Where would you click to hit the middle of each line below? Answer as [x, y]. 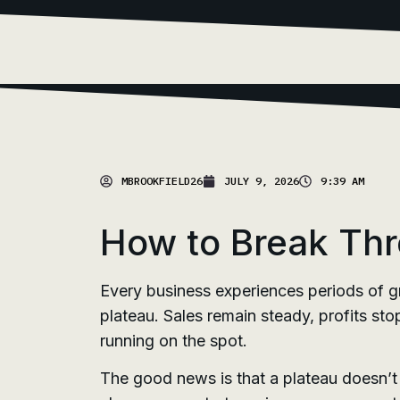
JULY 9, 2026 [262, 181]
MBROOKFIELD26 [162, 181]
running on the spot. [174, 341]
